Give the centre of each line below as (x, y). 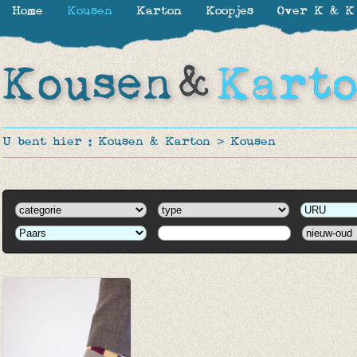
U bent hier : (50, 142)
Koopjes (229, 12)
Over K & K (316, 12)
